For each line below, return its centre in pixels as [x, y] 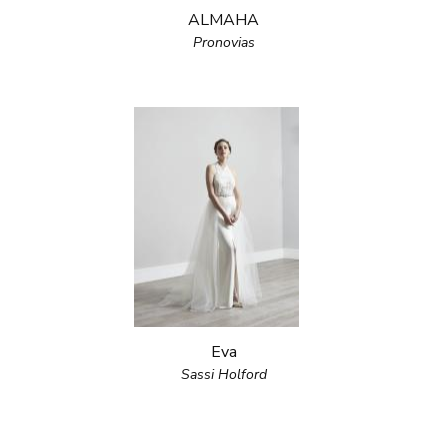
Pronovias [223, 42]
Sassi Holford [223, 374]
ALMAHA [224, 20]
